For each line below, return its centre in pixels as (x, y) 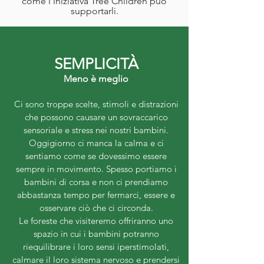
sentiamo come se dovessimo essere (96, 156)
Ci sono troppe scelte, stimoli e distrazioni (96, 104)
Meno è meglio (96, 79)
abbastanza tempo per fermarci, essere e (96, 195)
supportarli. (94, 11)
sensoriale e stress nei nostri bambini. (96, 130)
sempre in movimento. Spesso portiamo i (96, 169)
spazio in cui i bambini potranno (96, 234)
